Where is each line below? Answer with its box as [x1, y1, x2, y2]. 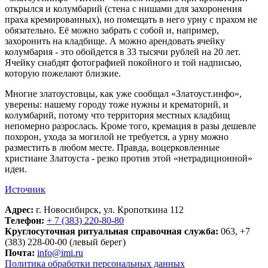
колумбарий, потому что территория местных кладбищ [5, 110, 230, 120]
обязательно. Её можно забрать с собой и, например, [5, 25, 219, 35]
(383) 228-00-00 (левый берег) [5, 237, 126, 247]
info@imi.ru [37, 248, 83, 258]
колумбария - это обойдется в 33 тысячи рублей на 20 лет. [5, 47, 240, 57]
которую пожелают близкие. [5, 68, 121, 78]
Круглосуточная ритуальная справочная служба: [5, 226, 218, 236]
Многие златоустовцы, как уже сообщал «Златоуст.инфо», [5, 89, 242, 99]
